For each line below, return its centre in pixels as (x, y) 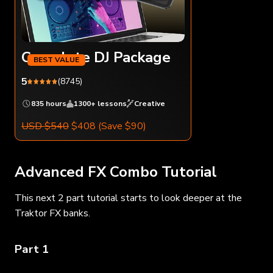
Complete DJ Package (96, 57)
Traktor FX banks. (52, 213)
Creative (150, 103)
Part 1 (32, 249)
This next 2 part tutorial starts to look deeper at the (128, 198)
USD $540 (45, 126)
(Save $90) (122, 126)
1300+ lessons (100, 103)
